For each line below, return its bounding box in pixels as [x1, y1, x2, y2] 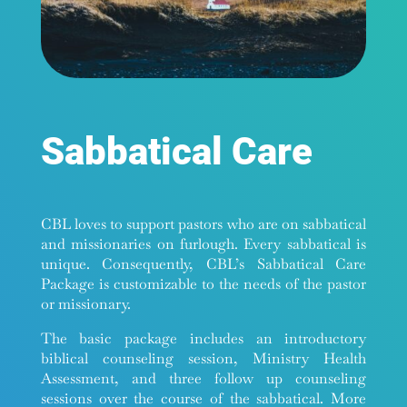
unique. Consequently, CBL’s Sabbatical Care [40, 253, 367, 273]
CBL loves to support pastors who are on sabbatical [40, 213, 367, 233]
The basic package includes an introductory [40, 328, 367, 348]
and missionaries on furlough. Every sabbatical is [40, 233, 367, 253]
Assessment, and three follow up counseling [40, 368, 367, 388]
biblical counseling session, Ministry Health [40, 348, 367, 368]
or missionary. [40, 293, 131, 313]
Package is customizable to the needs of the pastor [40, 273, 367, 293]
